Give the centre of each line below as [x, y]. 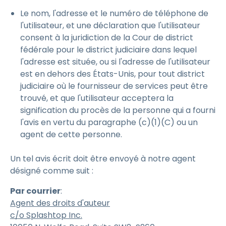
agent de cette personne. [73, 134]
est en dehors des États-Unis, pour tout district [112, 74]
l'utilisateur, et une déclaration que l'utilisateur [110, 25]
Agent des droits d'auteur [60, 203]
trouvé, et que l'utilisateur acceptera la [97, 98]
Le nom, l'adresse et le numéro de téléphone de [114, 13]
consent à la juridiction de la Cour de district [107, 38]
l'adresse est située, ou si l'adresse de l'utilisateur [115, 62]
